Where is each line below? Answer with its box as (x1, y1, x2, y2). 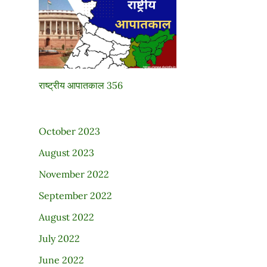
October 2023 (38, 125, 100, 137)
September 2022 (38, 189, 112, 201)
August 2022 (38, 210, 94, 223)
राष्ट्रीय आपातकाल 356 (38, 79, 123, 91)
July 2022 (38, 232, 80, 244)
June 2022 (38, 253, 84, 266)
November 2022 (38, 167, 109, 180)
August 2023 (38, 146, 94, 159)
